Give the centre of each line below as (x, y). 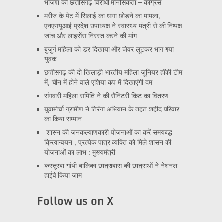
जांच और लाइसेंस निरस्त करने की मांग (90, 35)
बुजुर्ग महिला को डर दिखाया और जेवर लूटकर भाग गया (109, 49)
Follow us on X (75, 200)
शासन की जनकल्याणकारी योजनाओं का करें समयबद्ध (108, 132)
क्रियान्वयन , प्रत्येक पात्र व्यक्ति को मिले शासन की (108, 142)
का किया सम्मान (63, 119)
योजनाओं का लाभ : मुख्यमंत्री (80, 152)
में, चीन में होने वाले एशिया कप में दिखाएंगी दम (98, 82)
